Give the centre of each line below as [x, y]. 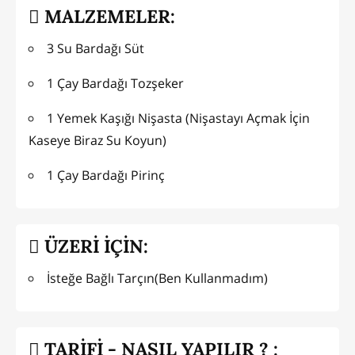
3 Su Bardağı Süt [95, 48]
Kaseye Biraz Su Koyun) [97, 140]
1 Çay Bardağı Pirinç [106, 175]
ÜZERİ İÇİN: [94, 246]
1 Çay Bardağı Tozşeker [115, 83]
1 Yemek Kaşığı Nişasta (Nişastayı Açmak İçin [178, 118]
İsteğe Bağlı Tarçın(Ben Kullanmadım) [157, 278]
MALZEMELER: [107, 17]
